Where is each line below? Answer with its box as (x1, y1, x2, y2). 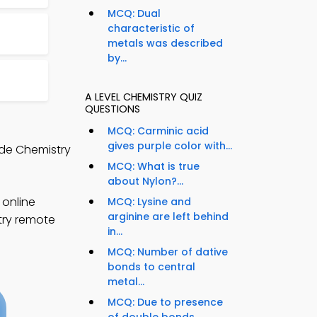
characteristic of (108, 21, 195, 36)
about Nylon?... (108, 174, 183, 189)
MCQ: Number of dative (108, 245, 228, 260)
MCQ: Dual (108, 6, 161, 21)
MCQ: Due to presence (108, 295, 223, 310)
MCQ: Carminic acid (108, 124, 209, 139)
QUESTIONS (85, 102, 140, 117)
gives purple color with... (108, 139, 232, 154)
